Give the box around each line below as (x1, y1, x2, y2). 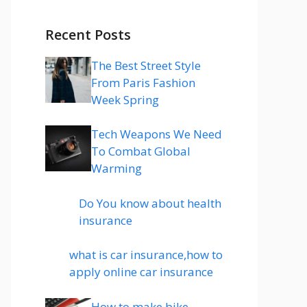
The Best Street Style (91, 57, 201, 73)
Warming (91, 160, 142, 176)
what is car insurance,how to (69, 247, 223, 262)
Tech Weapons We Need (91, 126, 222, 142)
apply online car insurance (69, 264, 213, 280)
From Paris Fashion (91, 74, 195, 90)
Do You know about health (78, 195, 221, 211)
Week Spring (91, 91, 159, 108)
